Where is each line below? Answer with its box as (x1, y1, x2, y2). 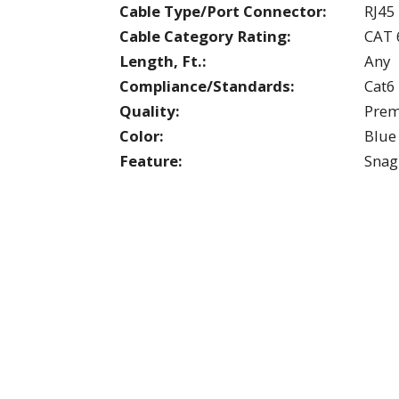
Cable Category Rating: (119, 25, 291, 46)
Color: (119, 125, 164, 146)
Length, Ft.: (119, 50, 207, 71)
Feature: (119, 150, 183, 171)
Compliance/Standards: (119, 75, 295, 96)
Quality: (119, 100, 180, 121)
